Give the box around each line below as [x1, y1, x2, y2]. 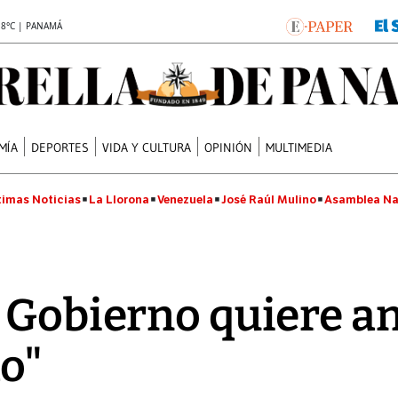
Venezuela [157, 192, 213, 207]
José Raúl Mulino [221, 192, 316, 207]
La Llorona [89, 192, 149, 207]
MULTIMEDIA [266, 139, 333, 155]
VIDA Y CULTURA [102, 139, 192, 155]
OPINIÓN [204, 139, 253, 155]
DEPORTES [31, 139, 90, 155]
